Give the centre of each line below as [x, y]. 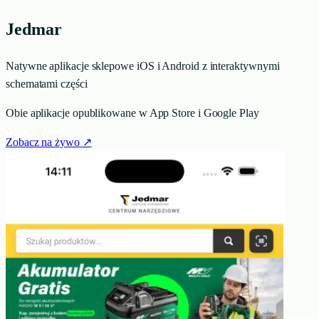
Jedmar [34, 29]
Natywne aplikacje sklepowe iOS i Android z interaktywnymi [143, 66]
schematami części [47, 83]
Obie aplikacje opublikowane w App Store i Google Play [132, 113]
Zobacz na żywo [43, 142]
